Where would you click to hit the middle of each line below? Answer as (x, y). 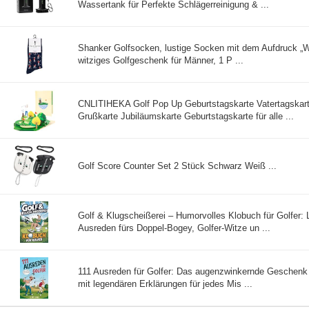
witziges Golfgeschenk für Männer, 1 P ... (161, 61)
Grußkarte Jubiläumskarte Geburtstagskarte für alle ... (186, 117)
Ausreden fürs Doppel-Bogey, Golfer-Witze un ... (174, 228)
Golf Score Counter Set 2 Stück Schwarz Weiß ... (177, 166)
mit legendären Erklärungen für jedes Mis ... (165, 284)
